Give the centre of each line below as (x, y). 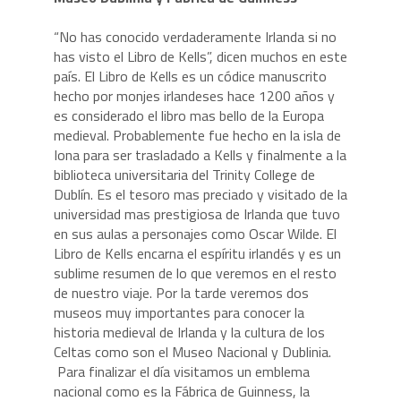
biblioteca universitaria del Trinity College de (184, 175)
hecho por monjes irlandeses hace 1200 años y (194, 96)
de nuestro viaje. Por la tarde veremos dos (181, 293)
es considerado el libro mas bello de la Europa (188, 116)
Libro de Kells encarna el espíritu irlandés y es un (197, 254)
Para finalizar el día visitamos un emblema (181, 372)
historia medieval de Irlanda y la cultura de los (189, 333)
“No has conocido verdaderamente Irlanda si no (195, 37)
